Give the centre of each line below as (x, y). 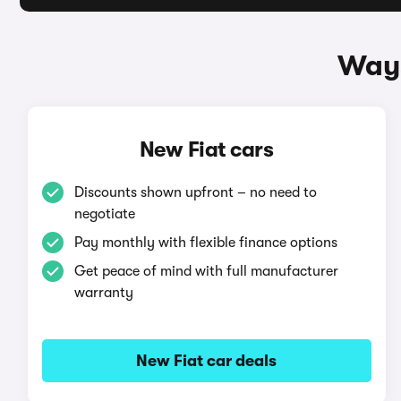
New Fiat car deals (207, 361)
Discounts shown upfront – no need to (195, 192)
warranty (103, 293)
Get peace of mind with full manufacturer (206, 271)
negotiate (104, 214)
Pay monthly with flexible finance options (205, 243)
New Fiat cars (206, 149)
